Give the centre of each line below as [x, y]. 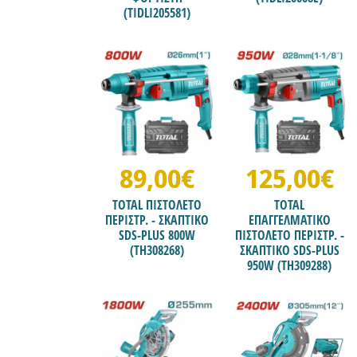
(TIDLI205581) [157, 13]
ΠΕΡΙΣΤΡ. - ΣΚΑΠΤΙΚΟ [157, 220]
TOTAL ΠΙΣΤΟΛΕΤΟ [157, 205]
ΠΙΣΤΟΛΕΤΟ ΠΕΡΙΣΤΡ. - [289, 235]
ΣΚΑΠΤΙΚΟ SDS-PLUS [289, 251]
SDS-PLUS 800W [157, 235]
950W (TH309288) [290, 266]
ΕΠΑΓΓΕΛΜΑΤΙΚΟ [289, 220]
